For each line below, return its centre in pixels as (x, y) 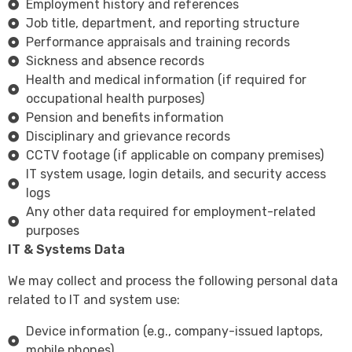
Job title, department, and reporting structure (162, 24)
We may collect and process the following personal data (173, 281)
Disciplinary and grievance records (128, 137)
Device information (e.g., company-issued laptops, (174, 332)
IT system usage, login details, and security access (176, 174)
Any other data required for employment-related (170, 212)
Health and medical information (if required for (166, 80)
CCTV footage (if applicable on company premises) (174, 156)
